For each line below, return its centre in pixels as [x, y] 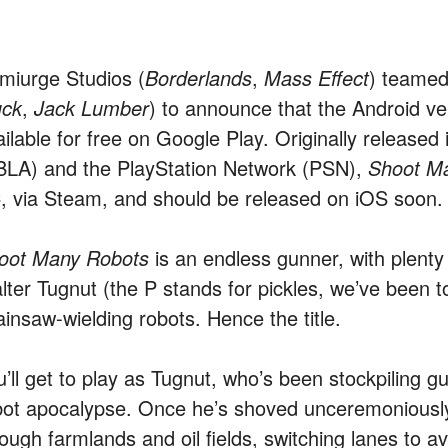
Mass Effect [316, 77]
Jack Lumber [91, 107]
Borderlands [198, 77]
